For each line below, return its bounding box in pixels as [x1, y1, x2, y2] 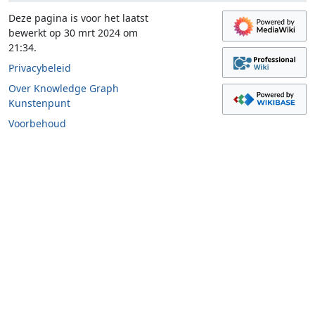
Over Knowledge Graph [8, 82, 119, 96]
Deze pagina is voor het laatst [8, 11, 148, 25]
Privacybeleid [8, 61, 71, 75]
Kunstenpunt [8, 96, 70, 110]
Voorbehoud [8, 117, 66, 131]
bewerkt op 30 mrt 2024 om [8, 26, 138, 40]
